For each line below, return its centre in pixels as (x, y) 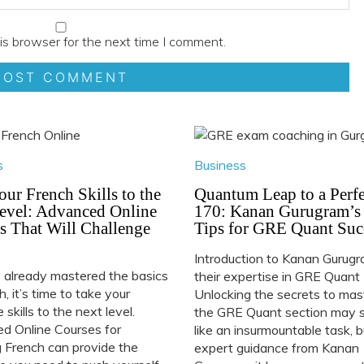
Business (220, 165)
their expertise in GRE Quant (277, 276)
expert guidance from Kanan (276, 347)
